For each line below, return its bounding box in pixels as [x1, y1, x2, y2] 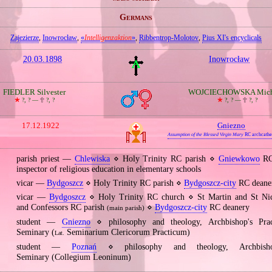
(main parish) [106, 204, 144, 212]
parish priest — [16, 154, 75, 164]
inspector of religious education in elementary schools [16, 165, 201, 174]
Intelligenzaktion [84, 33, 132, 42]
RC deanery [206, 203, 250, 212]
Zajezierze [10, 33, 39, 42]
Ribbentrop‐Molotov [138, 33, 199, 42]
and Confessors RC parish [16, 203, 107, 212]
